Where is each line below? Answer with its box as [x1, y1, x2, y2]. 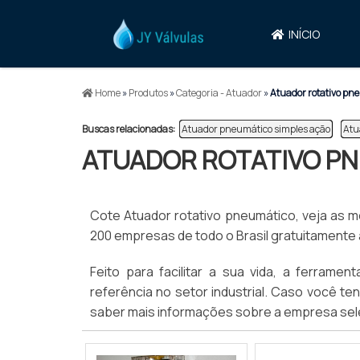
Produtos [127, 86, 170, 100]
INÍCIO [288, 26, 321, 42]
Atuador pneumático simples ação [182, 122, 330, 136]
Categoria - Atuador [174, 86, 264, 100]
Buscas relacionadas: [82, 122, 175, 136]
